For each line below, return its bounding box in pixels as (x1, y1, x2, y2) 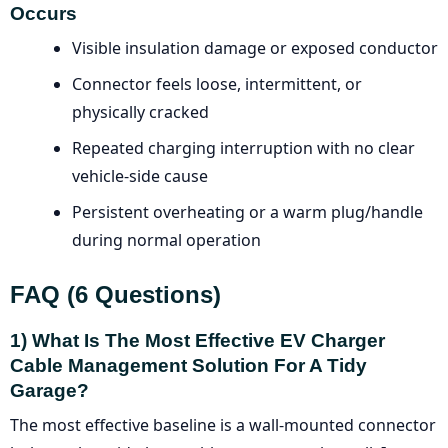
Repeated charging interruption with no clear (72, 137, 415, 160)
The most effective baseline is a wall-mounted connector (10, 414, 436, 437)
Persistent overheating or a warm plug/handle (72, 201, 423, 224)
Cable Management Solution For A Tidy (10, 355, 367, 377)
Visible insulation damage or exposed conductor (72, 37, 438, 60)
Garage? (10, 380, 89, 402)
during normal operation (72, 229, 261, 252)
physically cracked (72, 101, 209, 124)
